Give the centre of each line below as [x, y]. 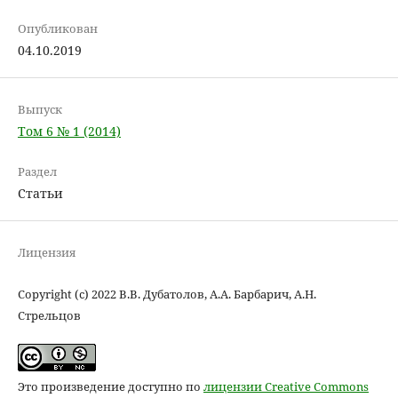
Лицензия [46, 252]
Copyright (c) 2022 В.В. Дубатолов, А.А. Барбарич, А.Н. [167, 294]
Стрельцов [49, 315]
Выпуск [40, 109]
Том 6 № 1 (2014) [69, 131]
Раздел [37, 171]
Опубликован [57, 28]
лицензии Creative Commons [286, 386]
